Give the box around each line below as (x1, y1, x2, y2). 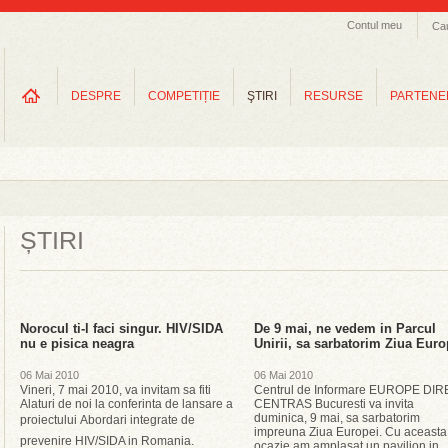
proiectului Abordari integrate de (20, 413, 195, 427)
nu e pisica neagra (20, 336, 134, 351)
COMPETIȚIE (148, 89, 220, 103)
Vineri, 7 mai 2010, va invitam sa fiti (20, 383, 211, 397)
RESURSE (304, 89, 363, 103)
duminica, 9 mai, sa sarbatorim (254, 411, 420, 425)
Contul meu (347, 19, 402, 31)
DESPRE (71, 89, 121, 103)
